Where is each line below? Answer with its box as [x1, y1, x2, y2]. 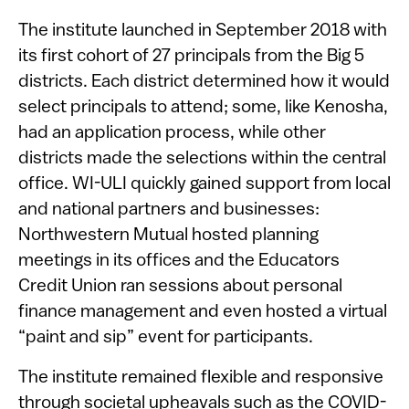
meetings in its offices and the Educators [18, 252, 340, 271]
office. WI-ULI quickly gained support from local [18, 175, 391, 194]
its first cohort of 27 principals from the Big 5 [18, 47, 364, 67]
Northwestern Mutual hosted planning [18, 226, 319, 246]
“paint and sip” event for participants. [18, 329, 313, 348]
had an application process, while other [18, 124, 326, 143]
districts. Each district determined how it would [18, 73, 390, 92]
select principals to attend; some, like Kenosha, [18, 99, 388, 118]
